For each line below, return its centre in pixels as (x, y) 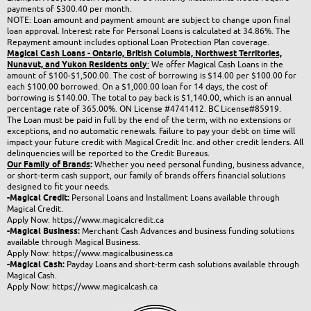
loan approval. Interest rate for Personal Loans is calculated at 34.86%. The (149, 31)
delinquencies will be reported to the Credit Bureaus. (108, 153)
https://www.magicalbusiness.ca (112, 253)
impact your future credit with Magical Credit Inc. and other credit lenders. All (155, 142)
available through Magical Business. (74, 242)
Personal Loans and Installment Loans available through (175, 198)
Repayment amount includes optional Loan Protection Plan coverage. (138, 42)
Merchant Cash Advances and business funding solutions (187, 231)
